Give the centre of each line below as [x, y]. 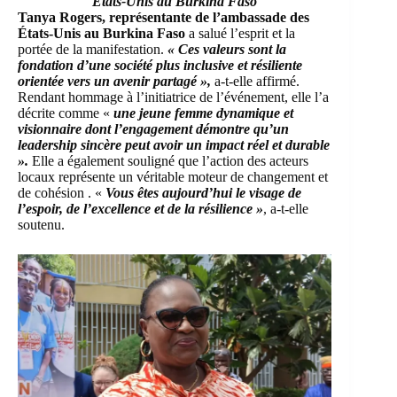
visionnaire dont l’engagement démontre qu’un [153, 129]
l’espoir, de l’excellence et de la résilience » [140, 209]
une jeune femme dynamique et [203, 113]
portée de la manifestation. [93, 50]
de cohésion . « [62, 193]
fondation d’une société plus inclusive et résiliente [160, 66]
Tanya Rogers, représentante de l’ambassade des [163, 18]
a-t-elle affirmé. [255, 82]
